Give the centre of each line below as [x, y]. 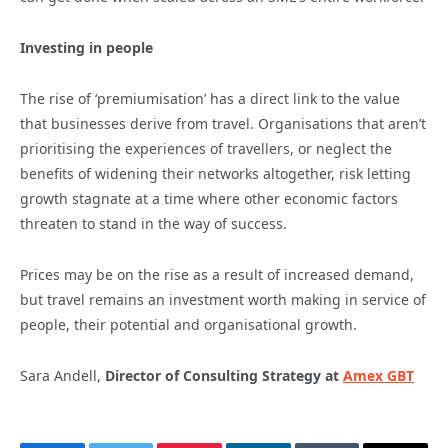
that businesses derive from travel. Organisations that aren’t [223, 124]
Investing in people [86, 48]
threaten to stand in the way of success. [153, 224]
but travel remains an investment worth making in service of [223, 300]
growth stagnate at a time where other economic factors [209, 199]
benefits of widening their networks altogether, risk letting [215, 174]
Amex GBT [378, 376]
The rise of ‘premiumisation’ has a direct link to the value [210, 99]
